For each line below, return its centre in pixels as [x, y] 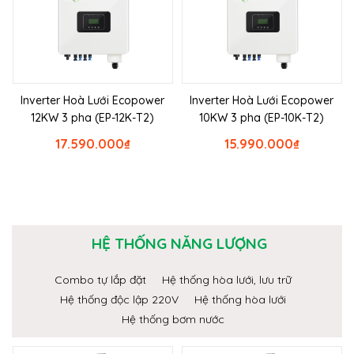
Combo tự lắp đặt [100, 280]
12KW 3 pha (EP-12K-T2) [92, 118]
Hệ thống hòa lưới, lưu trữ [227, 280]
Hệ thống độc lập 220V [119, 300]
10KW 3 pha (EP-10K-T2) [262, 118]
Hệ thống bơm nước [173, 320]
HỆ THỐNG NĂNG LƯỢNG [179, 244]
